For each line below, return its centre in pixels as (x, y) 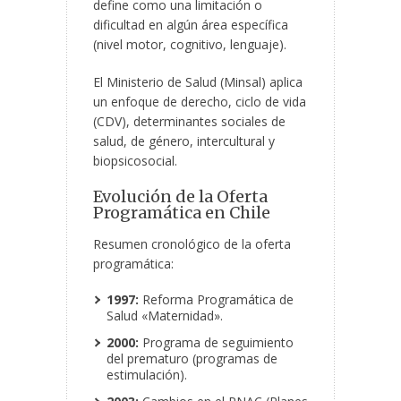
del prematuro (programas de (192, 359)
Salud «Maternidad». (165, 316)
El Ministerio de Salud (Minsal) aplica (198, 82)
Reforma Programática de (216, 300)
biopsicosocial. (135, 161)
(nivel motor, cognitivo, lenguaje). (190, 45)
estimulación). (147, 375)
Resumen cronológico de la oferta (192, 244)
